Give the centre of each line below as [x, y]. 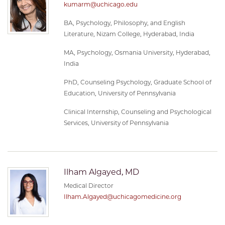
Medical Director [89, 186]
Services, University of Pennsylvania [116, 123]
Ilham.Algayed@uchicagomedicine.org [123, 197]
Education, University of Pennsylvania [120, 93]
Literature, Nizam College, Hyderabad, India [129, 34]
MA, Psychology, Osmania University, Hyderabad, [137, 52]
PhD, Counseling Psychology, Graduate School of [138, 82]
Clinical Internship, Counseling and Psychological [138, 111]
